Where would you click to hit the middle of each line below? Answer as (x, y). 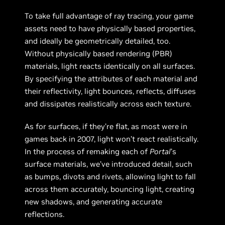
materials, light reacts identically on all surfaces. (110, 66)
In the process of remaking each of (87, 151)
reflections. (45, 214)
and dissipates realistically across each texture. (108, 103)
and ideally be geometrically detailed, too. (98, 41)
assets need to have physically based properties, (110, 28)
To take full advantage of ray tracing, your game (109, 16)
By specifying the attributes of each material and (111, 78)
